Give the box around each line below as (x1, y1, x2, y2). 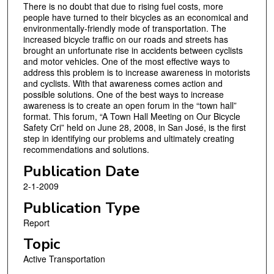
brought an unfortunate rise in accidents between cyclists (23, 44, 243, 57)
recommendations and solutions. (23, 143, 149, 156)
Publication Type (23, 198, 140, 218)
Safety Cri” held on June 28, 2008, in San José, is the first (23, 121, 246, 134)
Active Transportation (23, 253, 105, 265)
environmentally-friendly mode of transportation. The (23, 22, 226, 35)
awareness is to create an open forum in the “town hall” (23, 99, 237, 112)
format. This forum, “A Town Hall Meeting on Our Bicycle (23, 110, 240, 123)
